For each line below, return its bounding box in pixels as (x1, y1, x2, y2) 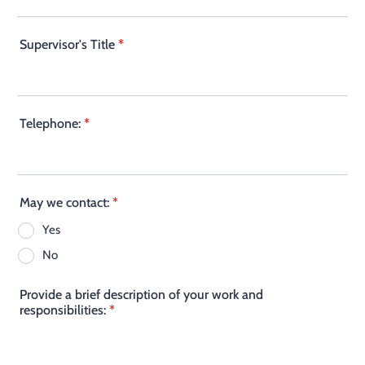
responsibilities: (20, 302, 106, 318)
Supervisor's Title (20, 37, 115, 52)
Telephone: (20, 116, 81, 131)
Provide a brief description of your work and (20, 287, 263, 302)
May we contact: (20, 195, 109, 210)
